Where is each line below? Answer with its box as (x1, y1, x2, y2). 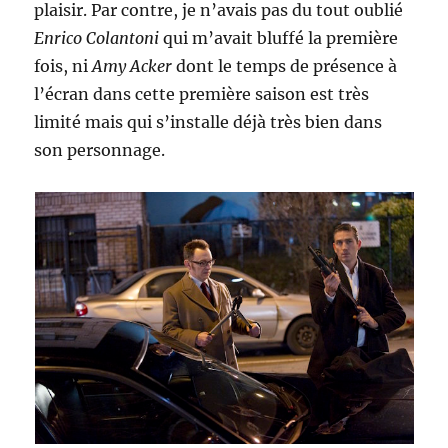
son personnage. (34, 140, 166, 161)
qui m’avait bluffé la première (159, 28, 399, 49)
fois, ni (34, 56, 93, 77)
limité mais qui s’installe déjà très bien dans (34, 112, 383, 133)
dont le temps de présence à (172, 56, 398, 77)
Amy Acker (92, 56, 173, 77)
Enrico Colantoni (34, 28, 160, 49)
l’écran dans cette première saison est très (34, 84, 370, 105)
